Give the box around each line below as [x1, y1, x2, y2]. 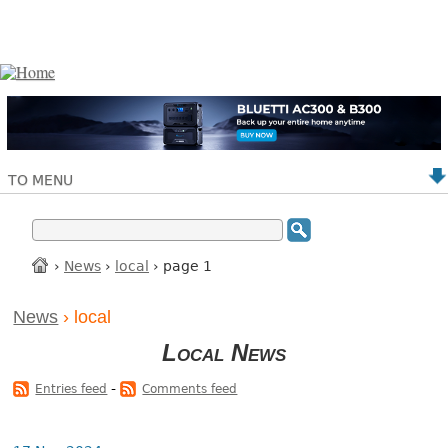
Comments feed [142, 382, 238, 397]
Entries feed [35, 382, 108, 397]
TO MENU [8, 171, 73, 188]
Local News [162, 340, 286, 367]
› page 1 [149, 257, 212, 274]
